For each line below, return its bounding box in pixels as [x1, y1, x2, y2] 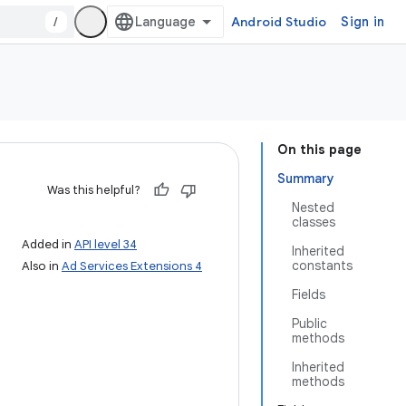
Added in [22, 237, 74, 252]
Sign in [341, 14, 384, 30]
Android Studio [230, 14, 327, 30]
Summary [277, 170, 334, 187]
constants [292, 257, 353, 274]
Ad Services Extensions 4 [62, 258, 202, 274]
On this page [277, 141, 362, 158]
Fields [292, 286, 325, 303]
